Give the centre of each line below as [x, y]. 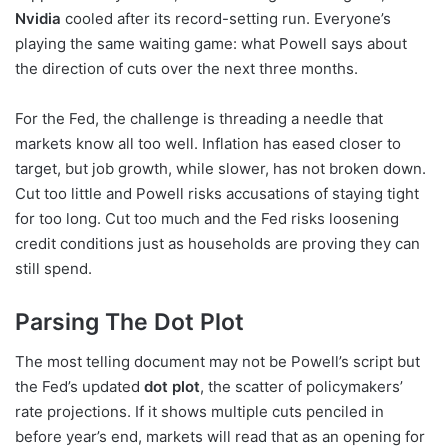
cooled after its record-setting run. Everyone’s [226, 18]
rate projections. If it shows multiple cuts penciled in [199, 412]
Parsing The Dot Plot [129, 321]
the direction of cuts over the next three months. [186, 68]
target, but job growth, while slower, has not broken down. [220, 168]
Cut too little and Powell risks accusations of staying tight [217, 193]
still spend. [53, 268]
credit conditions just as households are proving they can [217, 243]
